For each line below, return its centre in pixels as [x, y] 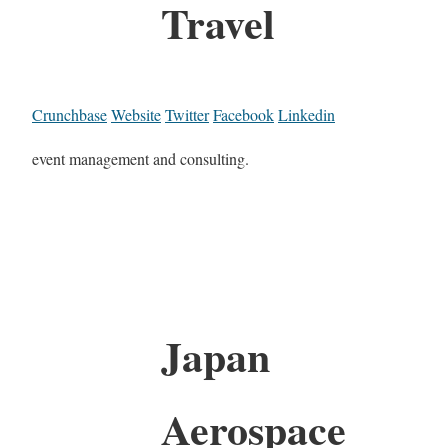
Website [136, 114]
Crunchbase [69, 114]
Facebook [243, 114]
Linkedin [306, 114]
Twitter [187, 114]
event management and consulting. [140, 158]
